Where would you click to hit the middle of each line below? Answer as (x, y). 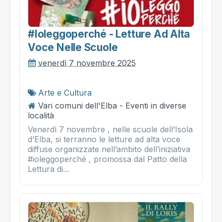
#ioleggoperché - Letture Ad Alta (109, 34)
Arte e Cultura (65, 92)
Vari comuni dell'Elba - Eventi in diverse (112, 105)
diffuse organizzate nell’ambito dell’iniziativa (109, 149)
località (41, 115)
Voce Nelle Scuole (73, 47)
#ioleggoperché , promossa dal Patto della (107, 159)
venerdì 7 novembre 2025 (87, 63)
